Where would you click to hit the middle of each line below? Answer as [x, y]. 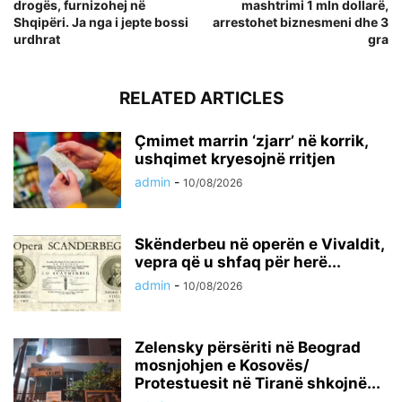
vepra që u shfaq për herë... [238, 262]
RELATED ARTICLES [201, 98]
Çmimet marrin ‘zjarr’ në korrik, [251, 140]
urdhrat [37, 39]
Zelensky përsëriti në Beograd [248, 347]
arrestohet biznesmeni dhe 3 [301, 22]
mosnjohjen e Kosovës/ [222, 365]
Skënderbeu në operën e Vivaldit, [259, 244]
